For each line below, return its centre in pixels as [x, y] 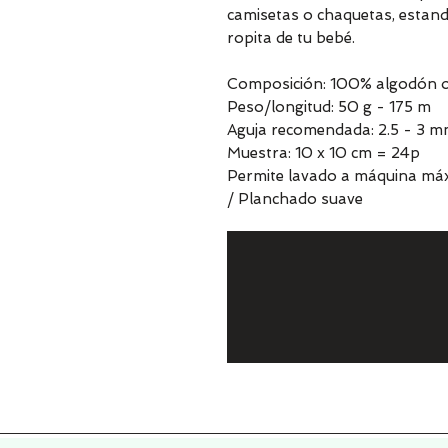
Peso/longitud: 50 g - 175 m [329, 107]
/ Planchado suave [295, 199]
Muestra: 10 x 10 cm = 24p [323, 153]
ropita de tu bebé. [291, 38]
